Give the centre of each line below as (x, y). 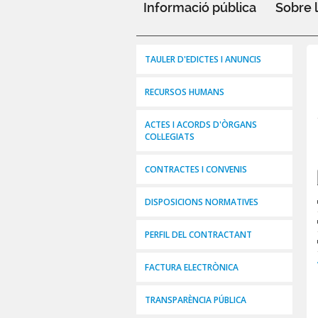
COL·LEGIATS (170, 137)
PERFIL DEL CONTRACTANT (198, 235)
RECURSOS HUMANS (185, 92)
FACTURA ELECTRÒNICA (192, 268)
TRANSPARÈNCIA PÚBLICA (196, 300)
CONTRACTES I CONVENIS (196, 170)
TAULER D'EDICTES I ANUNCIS (203, 60)
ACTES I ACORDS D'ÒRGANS (201, 125)
